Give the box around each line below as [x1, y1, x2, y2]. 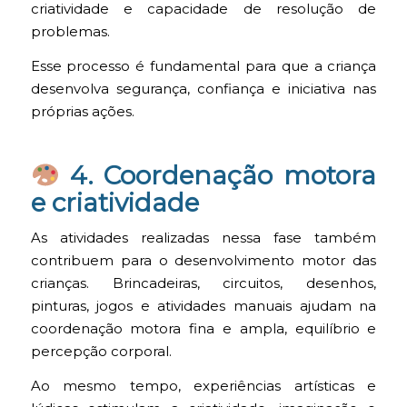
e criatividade [30, 186, 199, 218]
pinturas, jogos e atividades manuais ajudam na [30, 298, 377, 315]
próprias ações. [30, 103, 134, 120]
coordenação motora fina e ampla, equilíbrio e [30, 321, 377, 338]
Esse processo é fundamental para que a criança [30, 57, 377, 74]
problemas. [30, 23, 110, 40]
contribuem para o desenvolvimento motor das [30, 253, 377, 270]
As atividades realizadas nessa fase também [30, 230, 377, 247]
